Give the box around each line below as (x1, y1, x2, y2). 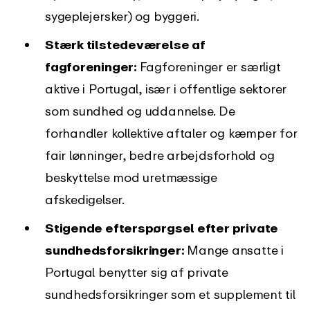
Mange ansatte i (187, 242, 284, 257)
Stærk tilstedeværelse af (45, 37, 206, 52)
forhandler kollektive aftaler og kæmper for (45, 125, 298, 140)
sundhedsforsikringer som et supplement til (45, 286, 295, 302)
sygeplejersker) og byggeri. (45, 8, 200, 24)
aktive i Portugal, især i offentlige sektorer (45, 81, 287, 96)
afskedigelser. (45, 192, 125, 207)
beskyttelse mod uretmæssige (45, 170, 218, 185)
